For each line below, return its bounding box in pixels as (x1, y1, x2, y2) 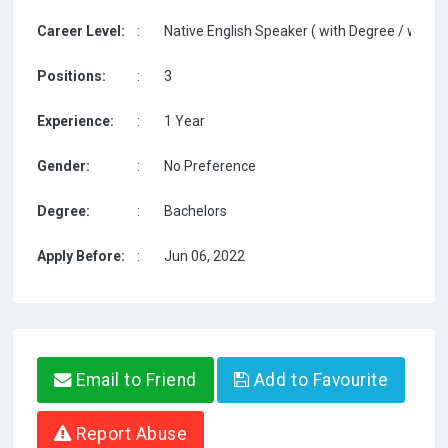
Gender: (37, 158, 90, 174)
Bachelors (164, 203, 227, 219)
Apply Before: (37, 248, 125, 264)
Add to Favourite (249, 370, 389, 390)
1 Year (164, 113, 205, 129)
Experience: (37, 113, 114, 129)
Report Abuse (71, 424, 188, 444)
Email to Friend (71, 370, 197, 390)
